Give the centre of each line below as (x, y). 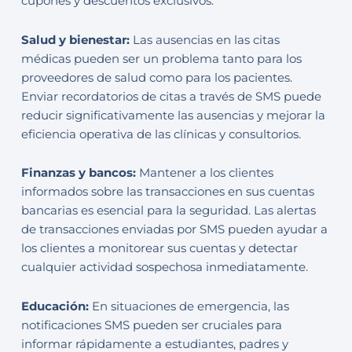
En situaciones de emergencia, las (190, 306)
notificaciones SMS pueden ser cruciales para (151, 325)
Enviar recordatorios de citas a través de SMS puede (171, 96)
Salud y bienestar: (77, 40)
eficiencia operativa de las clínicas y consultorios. (161, 134)
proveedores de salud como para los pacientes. (156, 77)
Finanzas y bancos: (80, 173)
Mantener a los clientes (206, 173)
